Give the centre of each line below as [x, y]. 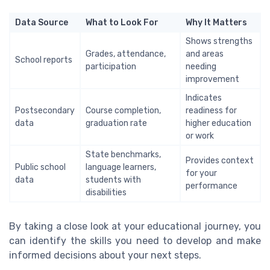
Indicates [204, 98]
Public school [40, 167]
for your [201, 173]
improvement [212, 79]
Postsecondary [45, 110]
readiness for [211, 110]
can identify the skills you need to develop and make [135, 240]
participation [111, 66]
